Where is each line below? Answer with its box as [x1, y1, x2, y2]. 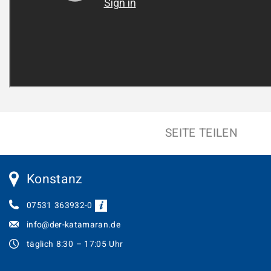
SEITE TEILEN [165, 125, 238, 142]
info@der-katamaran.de [27, 219, 120, 232]
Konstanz [27, 170, 83, 189]
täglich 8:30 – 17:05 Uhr [27, 238, 123, 251]
